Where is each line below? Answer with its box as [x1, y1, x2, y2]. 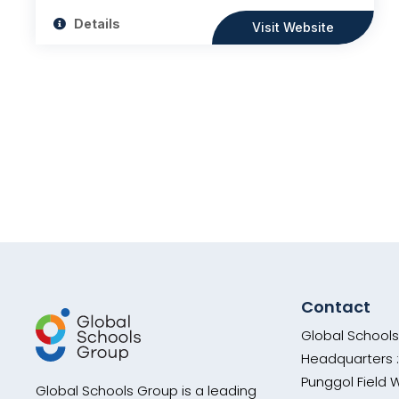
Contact [301, 295, 371, 318]
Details [73, 15, 120, 31]
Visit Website [252, 19, 335, 35]
